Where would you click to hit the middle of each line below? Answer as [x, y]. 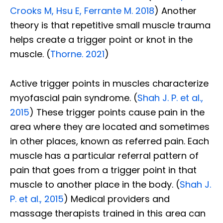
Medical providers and [120, 199]
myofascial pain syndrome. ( [74, 98]
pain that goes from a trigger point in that [103, 170]
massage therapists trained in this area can [108, 213]
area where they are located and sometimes [110, 126]
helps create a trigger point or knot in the [101, 39]
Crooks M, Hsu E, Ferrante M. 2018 [82, 10]
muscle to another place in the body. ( [95, 184]
